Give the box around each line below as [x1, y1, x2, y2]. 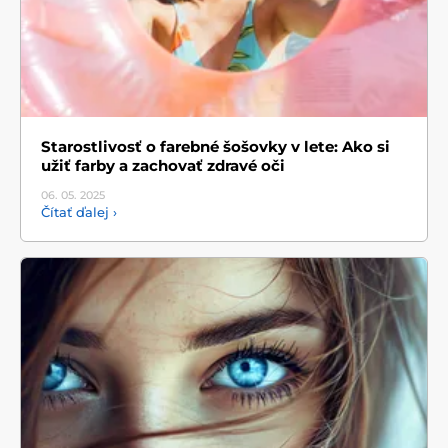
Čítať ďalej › [41, 204, 117, 221]
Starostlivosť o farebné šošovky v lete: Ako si [41, 137, 390, 157]
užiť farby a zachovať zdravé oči [41, 156, 285, 176]
